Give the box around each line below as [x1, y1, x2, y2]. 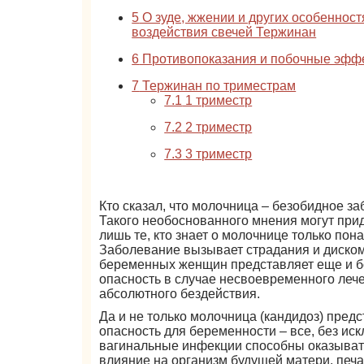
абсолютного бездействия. [99, 287, 261, 301]
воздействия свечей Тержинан [132, 25, 317, 39]
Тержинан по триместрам [139, 79, 297, 93]
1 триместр [182, 93, 253, 107]
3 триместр [182, 147, 253, 161]
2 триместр [182, 120, 253, 134]
